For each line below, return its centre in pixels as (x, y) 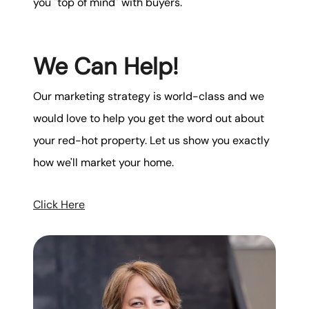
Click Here (59, 204)
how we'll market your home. (103, 163)
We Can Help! (109, 66)
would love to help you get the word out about (149, 119)
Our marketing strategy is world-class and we (149, 97)
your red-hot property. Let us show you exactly (151, 141)
